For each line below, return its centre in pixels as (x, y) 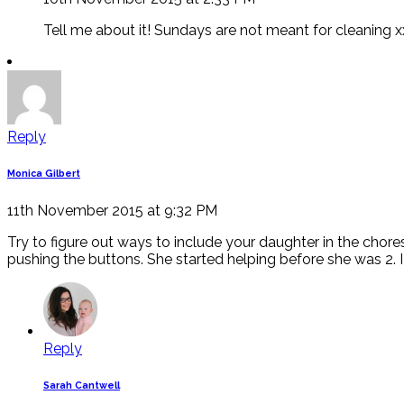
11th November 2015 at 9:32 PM (112, 210)
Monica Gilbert (44, 173)
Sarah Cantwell (82, 385)
